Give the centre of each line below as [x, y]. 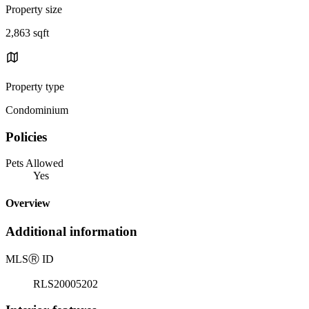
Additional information [71, 231]
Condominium [37, 110]
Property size [34, 9]
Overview [28, 203]
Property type [35, 86]
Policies [26, 137]
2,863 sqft [27, 32]
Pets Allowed [34, 163]
